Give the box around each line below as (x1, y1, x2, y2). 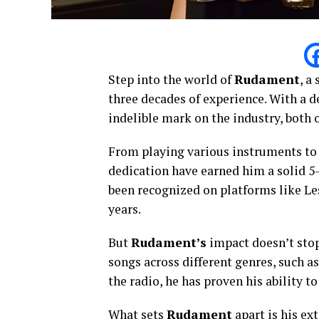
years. (108, 201, 141, 218)
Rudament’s (131, 234, 206, 251)
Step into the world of (108, 71, 234, 88)
